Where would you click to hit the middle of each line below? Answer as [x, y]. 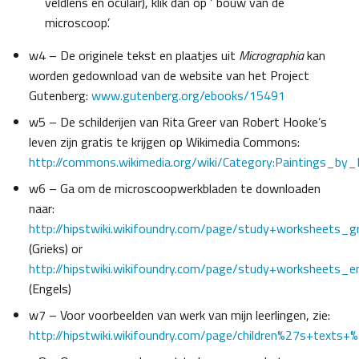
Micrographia [271, 56]
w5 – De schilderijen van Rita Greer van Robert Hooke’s [178, 122]
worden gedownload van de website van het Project [169, 76]
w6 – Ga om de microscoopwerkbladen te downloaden [175, 189]
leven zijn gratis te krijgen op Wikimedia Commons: [164, 142]
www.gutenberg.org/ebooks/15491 [188, 96]
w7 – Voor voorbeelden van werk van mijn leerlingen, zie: [179, 315]
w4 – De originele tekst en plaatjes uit [134, 56]
